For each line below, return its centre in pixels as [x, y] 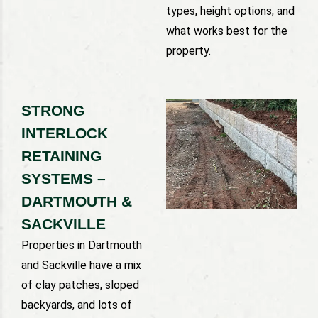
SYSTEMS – [64, 179]
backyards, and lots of [77, 305]
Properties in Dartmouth [82, 246]
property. [188, 50]
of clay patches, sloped [80, 285]
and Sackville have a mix [81, 265]
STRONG [53, 111]
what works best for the [227, 31]
